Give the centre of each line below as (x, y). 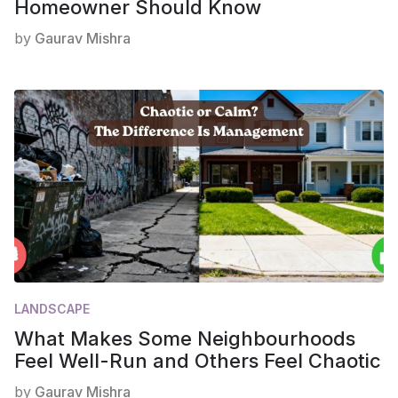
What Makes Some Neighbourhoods (185, 339)
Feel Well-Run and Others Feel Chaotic (198, 361)
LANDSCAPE (52, 309)
